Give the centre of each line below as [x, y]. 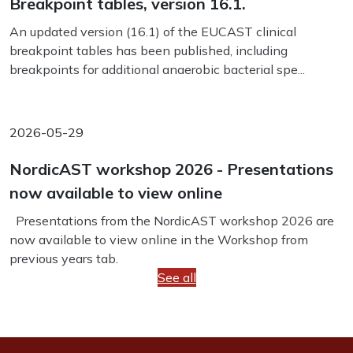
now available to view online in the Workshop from [159, 240]
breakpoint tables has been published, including [149, 50]
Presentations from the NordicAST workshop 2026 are [172, 221]
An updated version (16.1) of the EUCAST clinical [153, 32]
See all [176, 277]
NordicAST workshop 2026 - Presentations [171, 169]
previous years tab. [64, 258]
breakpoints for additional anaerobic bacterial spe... [157, 69]
